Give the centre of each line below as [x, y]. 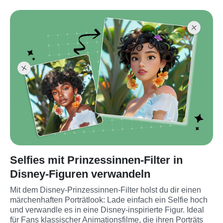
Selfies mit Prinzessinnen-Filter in [96, 160]
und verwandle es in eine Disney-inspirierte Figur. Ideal [107, 210]
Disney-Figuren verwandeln [80, 174]
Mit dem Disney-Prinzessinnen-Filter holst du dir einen [106, 190]
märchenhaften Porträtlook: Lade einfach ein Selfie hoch [109, 200]
